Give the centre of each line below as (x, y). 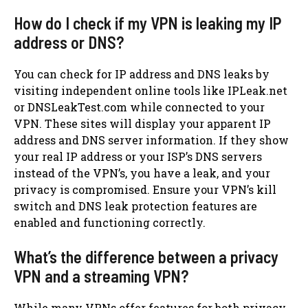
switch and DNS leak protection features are (135, 206)
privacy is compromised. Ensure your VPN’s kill (145, 189)
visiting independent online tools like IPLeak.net (151, 90)
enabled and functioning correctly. (110, 222)
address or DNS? (69, 42)
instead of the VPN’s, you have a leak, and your (142, 173)
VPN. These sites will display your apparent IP (142, 123)
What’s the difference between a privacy (146, 256)
